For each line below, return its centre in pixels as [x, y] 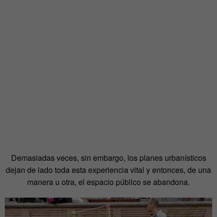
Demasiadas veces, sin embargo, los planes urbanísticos [108, 157]
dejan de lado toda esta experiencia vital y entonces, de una [108, 170]
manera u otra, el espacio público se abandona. [108, 182]
